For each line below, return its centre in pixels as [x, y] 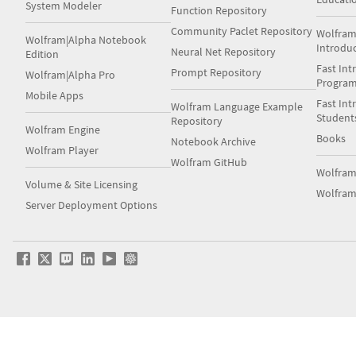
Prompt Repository [217, 72]
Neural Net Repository [224, 52]
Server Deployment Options [91, 205]
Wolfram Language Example [237, 106]
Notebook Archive [214, 141]
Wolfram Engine [63, 130]
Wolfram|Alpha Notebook [86, 40]
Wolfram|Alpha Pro [70, 75]
